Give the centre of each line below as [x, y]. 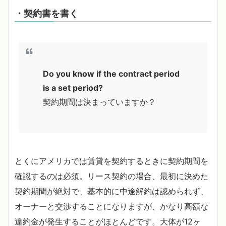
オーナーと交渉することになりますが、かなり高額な [111, 206]
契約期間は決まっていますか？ [99, 102]
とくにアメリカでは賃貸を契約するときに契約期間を [111, 161]
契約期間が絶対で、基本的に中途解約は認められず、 [111, 191]
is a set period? [73, 88]
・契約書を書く [46, 13]
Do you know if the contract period [111, 73]
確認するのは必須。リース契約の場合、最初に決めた [111, 176]
